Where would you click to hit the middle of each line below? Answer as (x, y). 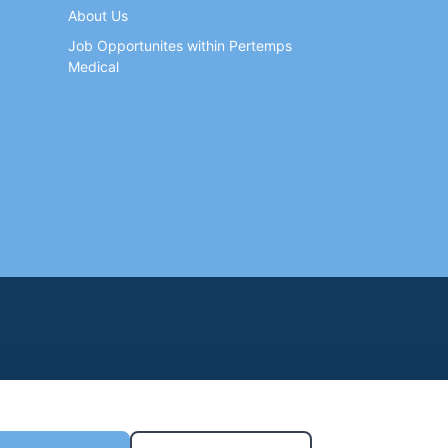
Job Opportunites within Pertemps (180, 45)
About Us (98, 15)
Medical (93, 66)
